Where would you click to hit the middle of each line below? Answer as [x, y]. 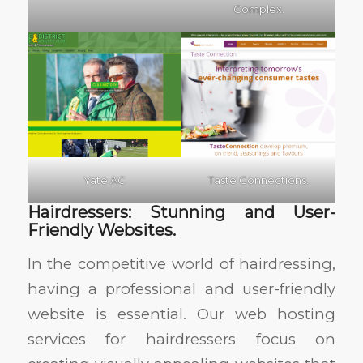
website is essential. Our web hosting [181, 314]
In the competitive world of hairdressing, [181, 264]
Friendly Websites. [101, 230]
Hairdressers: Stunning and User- [181, 212]
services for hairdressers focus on [181, 340]
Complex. [258, 9]
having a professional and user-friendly [181, 289]
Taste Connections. [259, 179]
